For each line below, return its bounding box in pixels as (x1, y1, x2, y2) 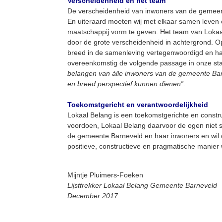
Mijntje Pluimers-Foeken (67, 171, 143, 179)
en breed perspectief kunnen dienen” (67, 80, 183, 88)
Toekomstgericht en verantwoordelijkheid (67, 101, 208, 109)
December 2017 (67, 192, 118, 200)
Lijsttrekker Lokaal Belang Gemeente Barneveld (67, 181, 217, 189)
